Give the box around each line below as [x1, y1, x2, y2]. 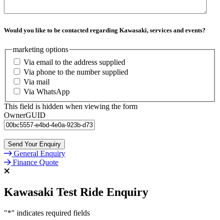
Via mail [24, 78, 50, 86]
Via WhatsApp [24, 87, 70, 96]
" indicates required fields [11, 208, 90, 217]
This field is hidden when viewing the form [4, 102, 137, 111]
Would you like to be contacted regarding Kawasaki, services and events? [4, 27, 206, 34]
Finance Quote [13, 158, 58, 167]
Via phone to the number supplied [24, 68, 128, 77]
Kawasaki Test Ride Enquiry [4, 185, 148, 198]
